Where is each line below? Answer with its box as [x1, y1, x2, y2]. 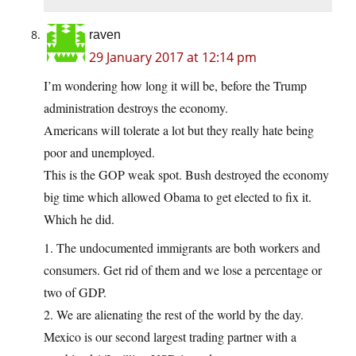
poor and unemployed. [44, 144, 155, 161]
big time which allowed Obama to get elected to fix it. [44, 188, 311, 206]
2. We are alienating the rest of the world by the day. [44, 306, 304, 323]
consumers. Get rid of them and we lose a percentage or [44, 261, 322, 279]
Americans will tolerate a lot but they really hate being [44, 122, 314, 139]
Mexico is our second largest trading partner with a [44, 328, 296, 346]
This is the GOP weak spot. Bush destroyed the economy [44, 166, 329, 184]
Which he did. [44, 211, 114, 228]
